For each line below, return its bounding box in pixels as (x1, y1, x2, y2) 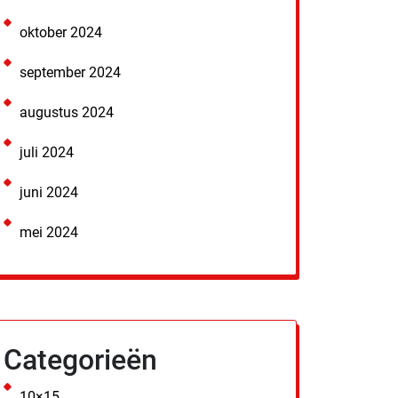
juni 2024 (20, 184, 78, 201)
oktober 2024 (20, 24, 102, 41)
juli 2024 (20, 144, 74, 161)
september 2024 (20, 64, 121, 81)
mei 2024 (20, 224, 78, 241)
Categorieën (4, 343, 157, 377)
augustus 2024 (20, 104, 114, 121)
